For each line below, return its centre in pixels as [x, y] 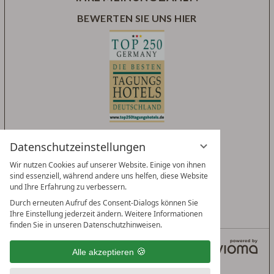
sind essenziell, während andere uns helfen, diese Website [109, 176]
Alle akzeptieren [103, 252]
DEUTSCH [38, 246]
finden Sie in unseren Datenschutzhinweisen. [86, 225]
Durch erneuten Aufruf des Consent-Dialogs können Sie [104, 203]
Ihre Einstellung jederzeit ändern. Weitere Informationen [106, 214]
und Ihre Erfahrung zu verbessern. [68, 187]
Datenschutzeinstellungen [78, 147]
